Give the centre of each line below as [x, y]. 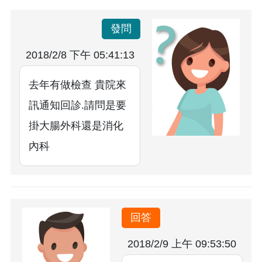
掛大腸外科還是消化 [76, 126]
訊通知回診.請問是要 [77, 106]
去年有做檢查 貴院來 [77, 85]
